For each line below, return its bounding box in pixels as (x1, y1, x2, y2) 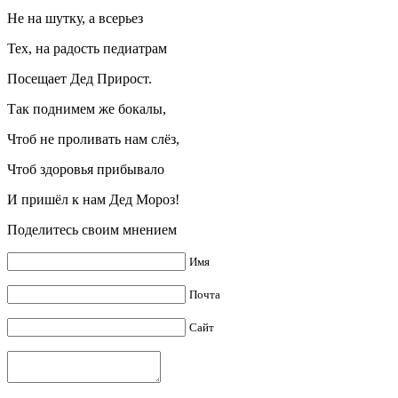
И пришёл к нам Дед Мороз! (7, 191, 179, 207)
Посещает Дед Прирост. (7, 70, 152, 86)
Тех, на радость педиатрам (7, 40, 167, 56)
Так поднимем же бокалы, (7, 100, 166, 116)
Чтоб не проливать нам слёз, (7, 131, 179, 147)
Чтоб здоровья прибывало (7, 161, 164, 177)
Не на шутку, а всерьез (7, 10, 143, 26)
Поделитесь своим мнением (7, 221, 177, 237)
